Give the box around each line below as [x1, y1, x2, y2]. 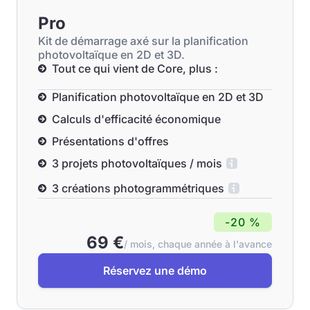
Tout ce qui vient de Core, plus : [52, 62, 218, 75]
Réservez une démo [103, 264, 207, 277]
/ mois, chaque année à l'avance [124, 238, 272, 250]
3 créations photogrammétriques [52, 181, 224, 195]
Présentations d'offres [52, 134, 169, 148]
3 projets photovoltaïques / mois [52, 156, 222, 170]
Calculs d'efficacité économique [52, 112, 221, 126]
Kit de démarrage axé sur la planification [38, 34, 248, 48]
